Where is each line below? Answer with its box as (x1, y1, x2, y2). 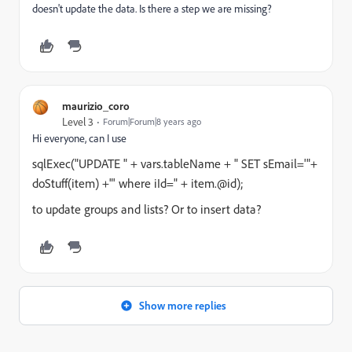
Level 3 (62, 115, 93, 130)
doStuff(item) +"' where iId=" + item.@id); (32, 175, 244, 192)
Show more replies (138, 299, 226, 313)
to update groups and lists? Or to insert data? (32, 201, 261, 218)
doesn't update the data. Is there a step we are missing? (32, 2, 272, 16)
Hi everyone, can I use (32, 131, 126, 146)
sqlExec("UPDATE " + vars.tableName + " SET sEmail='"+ (32, 156, 317, 172)
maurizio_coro (62, 99, 130, 113)
